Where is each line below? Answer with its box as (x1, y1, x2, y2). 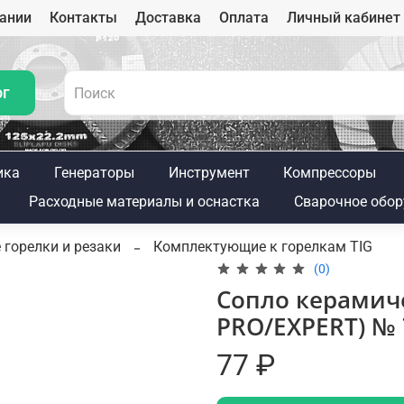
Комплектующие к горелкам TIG (153, 237, 372, 255)
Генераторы (53, 164, 134, 182)
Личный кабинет (287, 9, 401, 26)
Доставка (135, 9, 202, 26)
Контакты (50, 9, 118, 26)
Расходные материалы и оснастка (28, 192, 260, 210)
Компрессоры (283, 164, 377, 182)
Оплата (219, 9, 270, 26)
